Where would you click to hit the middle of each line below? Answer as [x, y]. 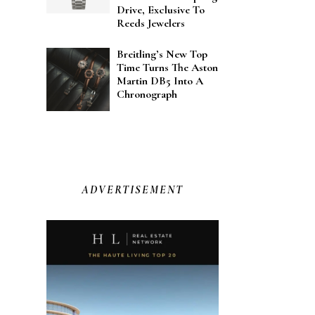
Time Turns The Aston [167, 67]
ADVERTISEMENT [133, 190]
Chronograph [147, 94]
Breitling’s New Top [162, 54]
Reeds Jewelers [151, 23]
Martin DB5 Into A [160, 81]
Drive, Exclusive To [161, 10]
